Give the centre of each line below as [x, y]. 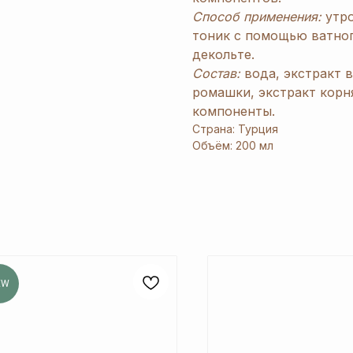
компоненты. [234, 111]
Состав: [216, 74]
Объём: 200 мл [233, 146]
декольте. [223, 55]
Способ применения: [257, 17]
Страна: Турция [235, 129]
